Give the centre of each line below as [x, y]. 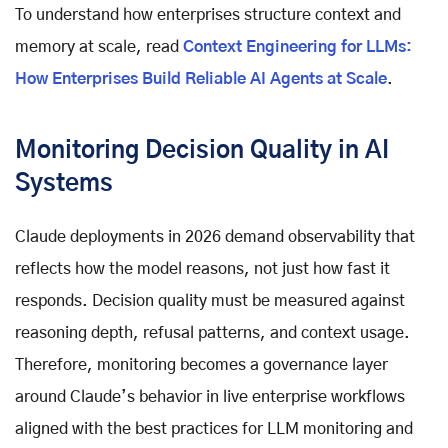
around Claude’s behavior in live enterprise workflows [210, 397]
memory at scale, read [99, 47]
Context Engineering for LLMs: [297, 47]
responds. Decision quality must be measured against [210, 301]
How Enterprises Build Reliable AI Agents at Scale [201, 79]
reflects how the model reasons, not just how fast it [202, 269]
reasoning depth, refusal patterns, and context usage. [212, 333]
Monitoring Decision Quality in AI [202, 151]
